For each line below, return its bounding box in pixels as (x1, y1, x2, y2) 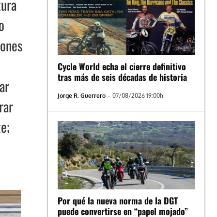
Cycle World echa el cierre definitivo (58, 60, 186, 73)
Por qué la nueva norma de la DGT (58, 194, 178, 207)
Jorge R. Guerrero (58, 92, 106, 99)
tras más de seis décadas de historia (58, 70, 187, 83)
